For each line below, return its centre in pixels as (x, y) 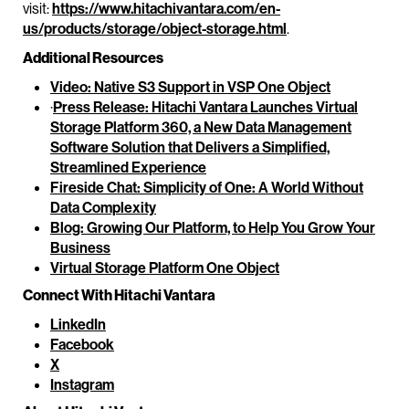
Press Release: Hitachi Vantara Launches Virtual (205, 107)
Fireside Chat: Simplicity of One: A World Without (207, 188)
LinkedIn (78, 325)
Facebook (82, 345)
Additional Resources (93, 58)
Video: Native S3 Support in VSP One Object (190, 87)
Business (80, 248)
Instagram (82, 385)
